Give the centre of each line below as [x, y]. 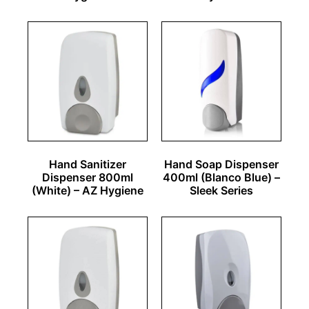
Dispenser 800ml [88, 177]
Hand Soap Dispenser [221, 164]
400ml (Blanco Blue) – [221, 177]
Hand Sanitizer [88, 164]
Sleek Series [221, 190]
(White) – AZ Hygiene [88, 190]
